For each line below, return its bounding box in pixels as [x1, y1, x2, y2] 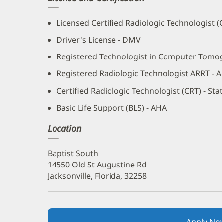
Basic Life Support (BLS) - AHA [56, 102, 166, 113]
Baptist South [48, 148, 98, 159]
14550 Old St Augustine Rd [48, 159, 147, 170]
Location [48, 122, 81, 135]
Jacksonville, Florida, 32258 [48, 170, 147, 182]
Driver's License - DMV [56, 34, 141, 45]
